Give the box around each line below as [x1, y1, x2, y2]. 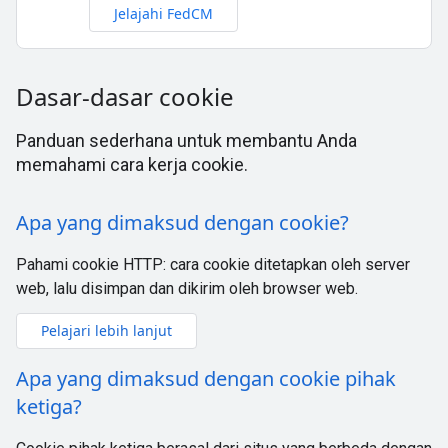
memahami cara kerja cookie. [16, 154, 248, 175]
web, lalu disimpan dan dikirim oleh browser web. [16, 279, 358, 298]
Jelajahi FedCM [114, 4, 213, 23]
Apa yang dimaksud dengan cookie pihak [16, 365, 396, 392]
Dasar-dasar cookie [16, 80, 240, 113]
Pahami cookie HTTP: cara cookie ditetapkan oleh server [16, 255, 410, 274]
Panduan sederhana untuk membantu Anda [16, 130, 357, 151]
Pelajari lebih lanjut [41, 321, 172, 340]
